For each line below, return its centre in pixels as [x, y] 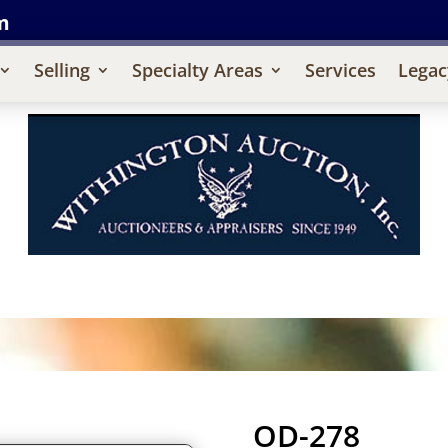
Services [340, 69]
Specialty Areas [197, 69]
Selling [61, 69]
